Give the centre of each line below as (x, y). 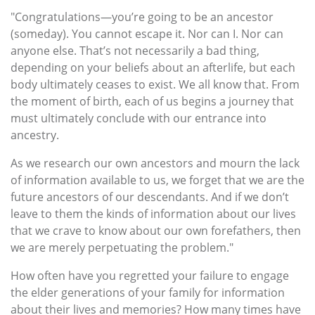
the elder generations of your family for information (148, 293)
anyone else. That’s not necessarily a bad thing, (135, 51)
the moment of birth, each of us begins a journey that (152, 102)
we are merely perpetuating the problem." (122, 248)
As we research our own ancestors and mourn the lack (155, 163)
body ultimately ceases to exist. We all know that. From (155, 85)
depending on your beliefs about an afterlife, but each (153, 68)
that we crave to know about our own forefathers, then (156, 231)
